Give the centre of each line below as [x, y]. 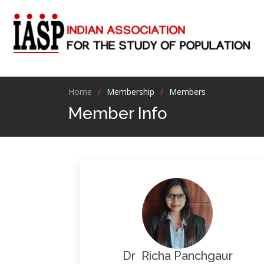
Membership [130, 92]
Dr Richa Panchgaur [177, 256]
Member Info [118, 113]
